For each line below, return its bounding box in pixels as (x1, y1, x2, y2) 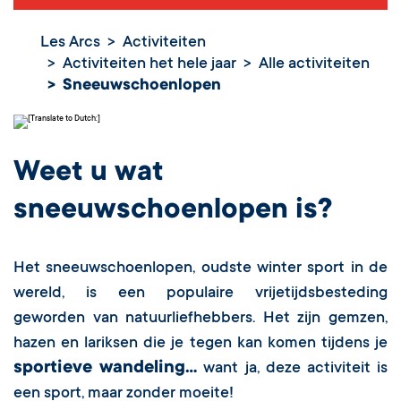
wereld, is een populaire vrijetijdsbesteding (13, 285, 388, 303)
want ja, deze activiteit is (197, 360, 388, 379)
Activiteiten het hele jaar (63, 55, 236, 74)
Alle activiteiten (259, 55, 370, 74)
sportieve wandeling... (13, 359, 198, 380)
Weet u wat (13, 158, 164, 191)
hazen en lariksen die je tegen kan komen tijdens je (13, 335, 388, 354)
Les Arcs (40, 34, 100, 53)
